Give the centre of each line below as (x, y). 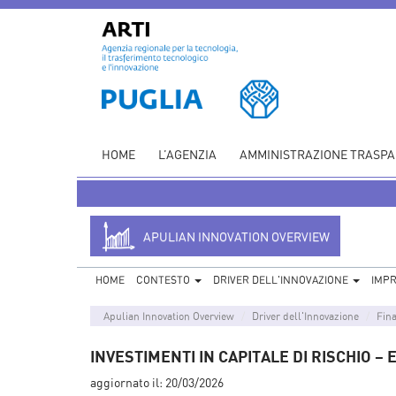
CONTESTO (164, 279)
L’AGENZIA (187, 154)
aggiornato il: (128, 382)
